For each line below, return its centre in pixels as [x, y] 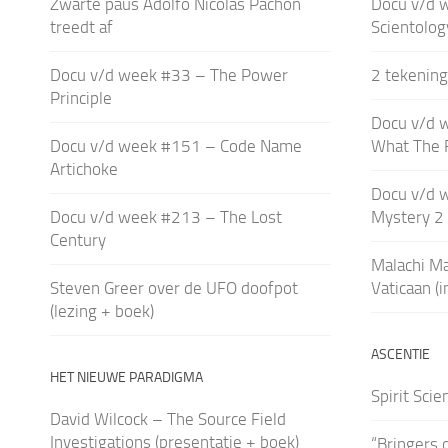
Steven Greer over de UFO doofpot [174, 287]
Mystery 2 [407, 216]
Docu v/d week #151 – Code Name [176, 145]
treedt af [81, 26]
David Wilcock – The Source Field [168, 418]
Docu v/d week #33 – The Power [169, 74]
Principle [81, 97]
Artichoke [84, 168]
